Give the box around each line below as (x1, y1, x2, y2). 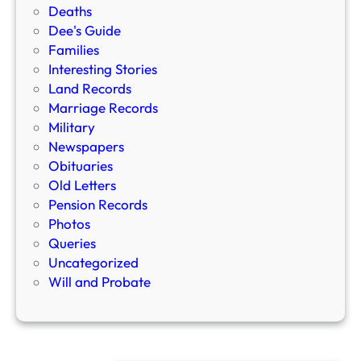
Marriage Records (48, 99, 158, 117)
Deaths (48, 2, 92, 20)
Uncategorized (48, 254, 139, 272)
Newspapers (48, 138, 124, 156)
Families (48, 41, 99, 59)
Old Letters (48, 176, 116, 194)
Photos (48, 215, 90, 233)
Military (48, 118, 95, 136)
